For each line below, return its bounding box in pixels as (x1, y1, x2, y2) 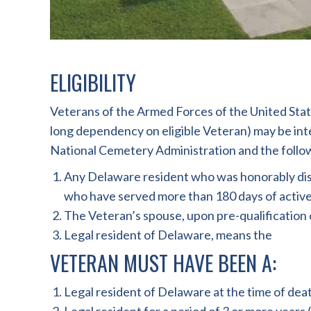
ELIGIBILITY (50, 67, 136, 98)
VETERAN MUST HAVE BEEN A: (50, 247, 276, 278)
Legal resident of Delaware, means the (64, 227, 272, 242)
